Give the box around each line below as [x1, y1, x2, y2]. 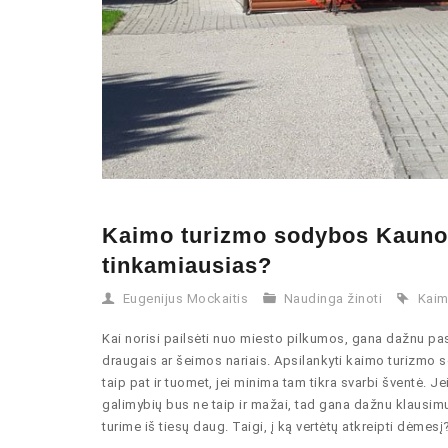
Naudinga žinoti [283, 291, 382, 306]
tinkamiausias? [102, 253, 272, 278]
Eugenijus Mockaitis [122, 291, 248, 306]
